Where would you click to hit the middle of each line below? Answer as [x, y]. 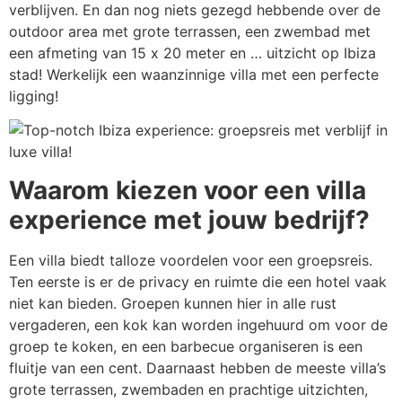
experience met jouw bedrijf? [189, 219]
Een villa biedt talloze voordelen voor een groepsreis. [191, 260]
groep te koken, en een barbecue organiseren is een [186, 346]
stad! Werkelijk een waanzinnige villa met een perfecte [194, 74]
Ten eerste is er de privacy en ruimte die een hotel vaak [198, 281]
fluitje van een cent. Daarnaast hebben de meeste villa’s [197, 367]
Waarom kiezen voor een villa [188, 190]
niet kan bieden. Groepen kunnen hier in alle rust [173, 303]
